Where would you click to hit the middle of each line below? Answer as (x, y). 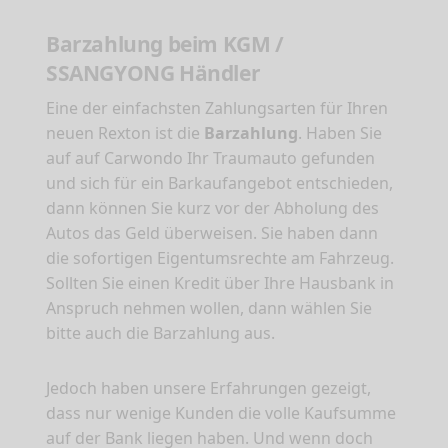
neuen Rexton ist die (125, 133)
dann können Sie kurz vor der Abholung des (212, 208)
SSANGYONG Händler (153, 73)
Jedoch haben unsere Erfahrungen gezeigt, (208, 388)
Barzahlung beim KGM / (165, 44)
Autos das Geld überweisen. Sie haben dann (212, 233)
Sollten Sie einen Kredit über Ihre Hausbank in (220, 283)
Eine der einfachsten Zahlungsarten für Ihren (217, 108)
